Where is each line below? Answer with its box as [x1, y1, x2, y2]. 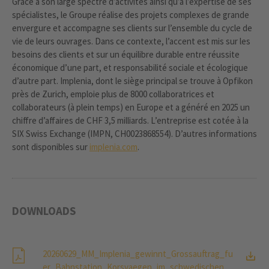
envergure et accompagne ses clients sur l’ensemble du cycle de [12, 22, 252, 34]
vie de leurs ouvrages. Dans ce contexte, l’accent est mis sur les [12, 35, 250, 47]
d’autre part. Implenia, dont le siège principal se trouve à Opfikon [12, 74, 253, 86]
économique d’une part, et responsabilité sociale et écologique [12, 61, 248, 73]
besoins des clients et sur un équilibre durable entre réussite [12, 48, 240, 60]
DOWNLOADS [12, 203, 76, 218]
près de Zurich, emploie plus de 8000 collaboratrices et [12, 88, 214, 100]
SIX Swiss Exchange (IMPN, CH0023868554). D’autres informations [12, 127, 257, 139]
